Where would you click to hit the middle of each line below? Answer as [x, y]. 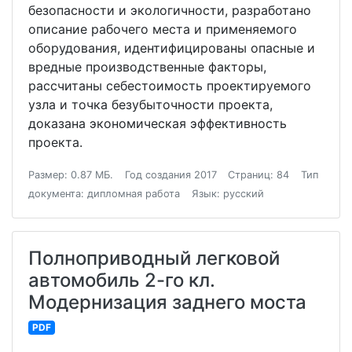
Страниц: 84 [259, 175]
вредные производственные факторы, [147, 67]
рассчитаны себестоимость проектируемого [170, 86]
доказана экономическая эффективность [158, 124]
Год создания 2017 [170, 175]
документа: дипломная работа [104, 194]
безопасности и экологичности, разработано [170, 11]
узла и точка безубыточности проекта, [150, 105]
